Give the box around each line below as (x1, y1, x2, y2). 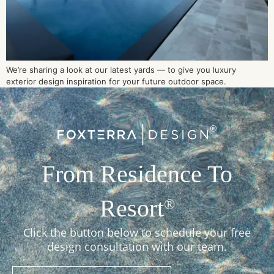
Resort (99, 194, 164, 222)
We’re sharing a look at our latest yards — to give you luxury (6, 65, 236, 75)
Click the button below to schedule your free (23, 224, 251, 240)
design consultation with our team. (47, 239, 227, 254)
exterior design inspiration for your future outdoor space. (6, 76, 226, 87)
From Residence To (42, 160, 232, 188)
